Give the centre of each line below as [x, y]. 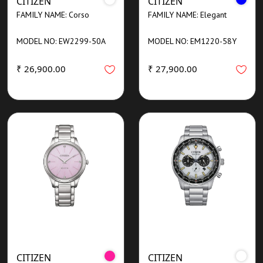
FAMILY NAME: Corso [53, 14]
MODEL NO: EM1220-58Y [192, 41]
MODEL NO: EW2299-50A [61, 41]
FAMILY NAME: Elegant [187, 14]
